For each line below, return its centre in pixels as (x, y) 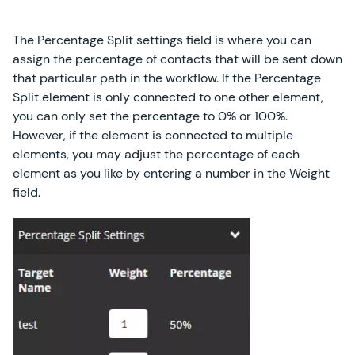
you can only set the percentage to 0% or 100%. (150, 116)
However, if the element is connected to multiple (153, 135)
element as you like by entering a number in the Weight (171, 173)
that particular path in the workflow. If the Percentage (167, 78)
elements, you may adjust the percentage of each (156, 154)
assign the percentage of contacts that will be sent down (177, 59)
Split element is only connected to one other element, (168, 97)
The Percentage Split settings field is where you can (162, 40)
